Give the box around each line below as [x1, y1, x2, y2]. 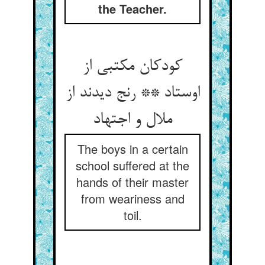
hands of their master [76, 173, 189, 190]
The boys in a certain [77, 140, 188, 157]
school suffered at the [76, 157, 189, 174]
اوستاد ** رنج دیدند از [65, 84, 200, 103]
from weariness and [80, 190, 185, 207]
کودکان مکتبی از [83, 57, 182, 76]
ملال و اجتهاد [93, 111, 172, 130]
